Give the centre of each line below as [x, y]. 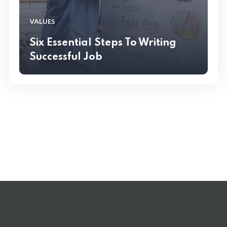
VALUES [42, 22]
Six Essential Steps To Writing [103, 43]
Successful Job [66, 57]
